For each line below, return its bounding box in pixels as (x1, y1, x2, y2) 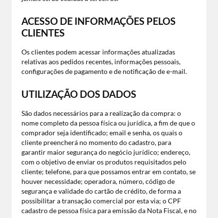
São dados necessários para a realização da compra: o (21, 109, 181, 117)
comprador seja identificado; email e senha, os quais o (21, 128, 182, 137)
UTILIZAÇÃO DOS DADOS (21, 88, 136, 100)
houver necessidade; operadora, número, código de (21, 177, 175, 185)
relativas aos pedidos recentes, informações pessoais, (21, 57, 181, 66)
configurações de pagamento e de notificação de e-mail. (21, 67, 187, 75)
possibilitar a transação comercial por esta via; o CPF (21, 197, 181, 205)
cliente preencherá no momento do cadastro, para (21, 138, 171, 146)
